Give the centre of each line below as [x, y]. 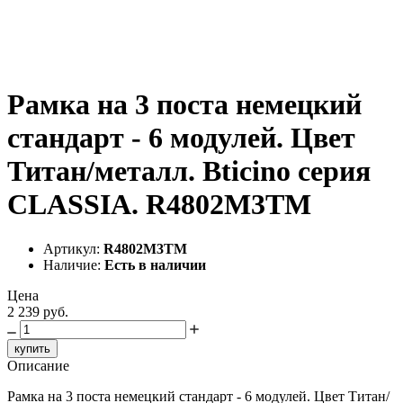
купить [32, 348]
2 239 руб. [38, 311]
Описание [38, 365]
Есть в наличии [155, 264]
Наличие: [74, 264]
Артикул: [73, 248]
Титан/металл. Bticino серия [189, 171]
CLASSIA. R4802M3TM [159, 205]
